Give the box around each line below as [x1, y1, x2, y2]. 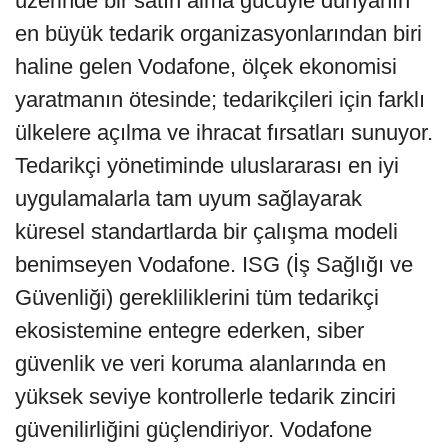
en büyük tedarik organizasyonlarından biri [15, 21, 422, 47]
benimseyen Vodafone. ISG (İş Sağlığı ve [15, 252, 413, 278]
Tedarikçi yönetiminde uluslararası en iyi [15, 153, 399, 179]
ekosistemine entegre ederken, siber [15, 318, 364, 344]
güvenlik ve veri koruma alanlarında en [15, 351, 386, 377]
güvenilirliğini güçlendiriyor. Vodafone [15, 417, 372, 443]
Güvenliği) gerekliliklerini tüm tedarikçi [15, 285, 379, 311]
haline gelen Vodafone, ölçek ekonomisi [15, 54, 397, 80]
